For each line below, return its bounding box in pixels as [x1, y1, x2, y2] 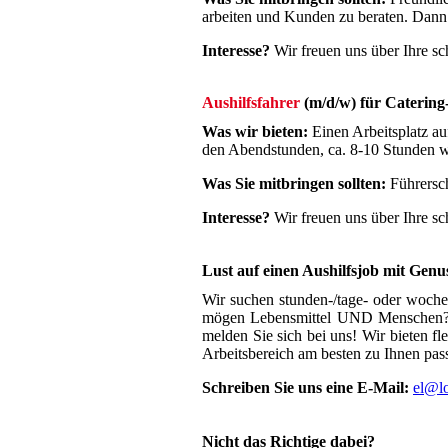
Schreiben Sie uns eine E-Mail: [202, 379, 413, 397]
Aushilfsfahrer [202, 93, 300, 111]
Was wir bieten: [202, 122, 308, 140]
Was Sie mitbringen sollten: [202, 174, 386, 192]
